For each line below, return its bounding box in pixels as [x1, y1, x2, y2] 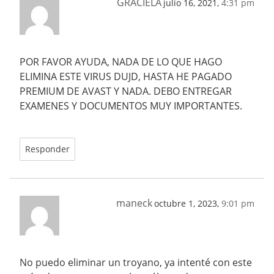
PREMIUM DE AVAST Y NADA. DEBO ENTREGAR [20, 84, 232, 98]
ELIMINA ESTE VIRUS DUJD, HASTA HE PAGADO [20, 70, 232, 84]
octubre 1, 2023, [154, 198, 221, 210]
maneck [116, 196, 152, 210]
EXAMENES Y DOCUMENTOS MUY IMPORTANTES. [20, 99, 242, 113]
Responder [25, 143, 70, 155]
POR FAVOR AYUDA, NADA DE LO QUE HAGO [20, 55, 222, 69]
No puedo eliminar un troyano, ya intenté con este [20, 256, 252, 270]
